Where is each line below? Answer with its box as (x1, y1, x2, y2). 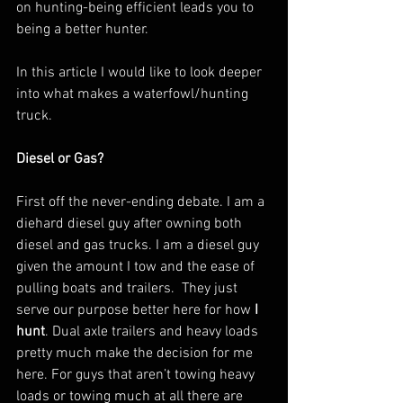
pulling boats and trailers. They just (16, 280, 241, 298)
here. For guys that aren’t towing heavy (16, 366, 258, 384)
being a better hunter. (16, 21, 148, 39)
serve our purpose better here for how (16, 301, 251, 319)
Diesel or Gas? (16, 150, 103, 168)
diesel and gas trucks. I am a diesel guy (16, 237, 263, 255)
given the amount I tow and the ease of (16, 258, 258, 276)
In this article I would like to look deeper (16, 64, 265, 82)
